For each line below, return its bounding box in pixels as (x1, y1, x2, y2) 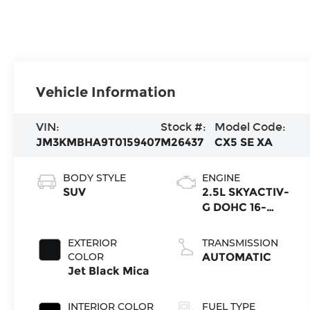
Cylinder (201, 231, 250, 245)
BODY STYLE (63, 172, 127, 185)
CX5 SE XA (215, 136, 273, 149)
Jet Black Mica (68, 264, 150, 278)
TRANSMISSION (201, 237, 278, 250)
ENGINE (201, 172, 240, 185)
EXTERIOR (68, 237, 118, 250)
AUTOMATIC (201, 250, 271, 264)
